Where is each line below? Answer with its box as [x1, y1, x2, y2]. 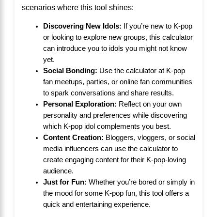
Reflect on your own [116, 100, 182, 108]
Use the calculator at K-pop [97, 66, 185, 75]
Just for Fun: [43, 178, 87, 186]
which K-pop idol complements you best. [43, 122, 171, 130]
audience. [43, 167, 74, 175]
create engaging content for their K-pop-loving [43, 155, 186, 164]
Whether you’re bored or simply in [86, 178, 195, 186]
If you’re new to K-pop [121, 22, 192, 30]
